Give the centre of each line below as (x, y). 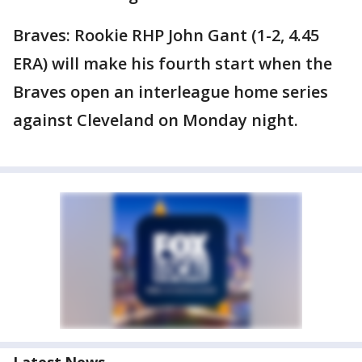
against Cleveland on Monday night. (156, 120)
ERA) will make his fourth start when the (173, 64)
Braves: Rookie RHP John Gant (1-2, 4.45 (166, 36)
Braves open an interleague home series (170, 92)
